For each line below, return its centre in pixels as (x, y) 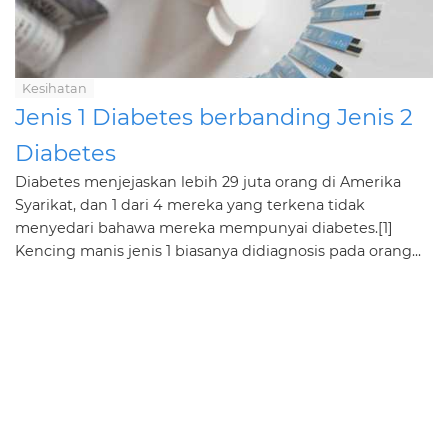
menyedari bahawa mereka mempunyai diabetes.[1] (204, 228)
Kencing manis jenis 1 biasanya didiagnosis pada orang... (218, 251)
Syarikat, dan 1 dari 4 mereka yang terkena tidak (190, 205)
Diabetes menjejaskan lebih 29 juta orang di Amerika (208, 182)
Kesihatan (54, 88)
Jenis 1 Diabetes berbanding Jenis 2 (214, 117)
